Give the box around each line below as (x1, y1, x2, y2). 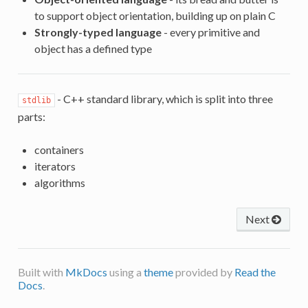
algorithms (34, 175, 85, 189)
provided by (173, 265, 234, 278)
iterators (34, 159, 76, 173)
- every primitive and (161, 25, 260, 38)
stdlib (21, 95, 51, 105)
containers (34, 142, 84, 156)
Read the (234, 265, 276, 278)
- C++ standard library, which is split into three (54, 91, 273, 105)
